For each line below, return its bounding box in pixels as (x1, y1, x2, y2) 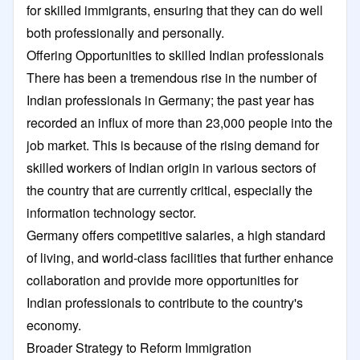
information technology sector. (27, 202, 196, 222)
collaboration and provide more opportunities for (27, 270, 298, 289)
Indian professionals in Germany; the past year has (27, 90, 314, 109)
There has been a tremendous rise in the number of (27, 67, 317, 87)
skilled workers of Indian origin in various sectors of (27, 157, 316, 177)
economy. (27, 315, 84, 334)
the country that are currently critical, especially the (27, 180, 313, 199)
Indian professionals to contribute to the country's (27, 292, 303, 312)
